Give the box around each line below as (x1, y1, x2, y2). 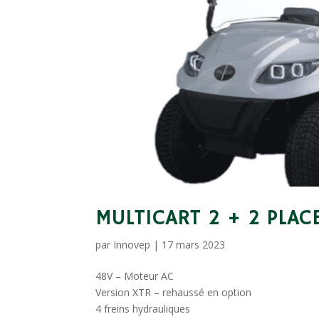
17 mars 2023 (162, 238, 226, 252)
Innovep (113, 238, 151, 252)
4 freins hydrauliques (95, 302, 191, 316)
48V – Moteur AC (95, 269, 174, 283)
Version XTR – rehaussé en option (95, 286, 252, 300)
